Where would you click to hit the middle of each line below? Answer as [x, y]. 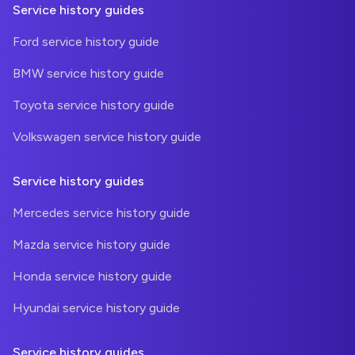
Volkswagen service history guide [107, 137]
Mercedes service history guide [101, 213]
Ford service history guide [86, 42]
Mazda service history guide [92, 245]
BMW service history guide [88, 74]
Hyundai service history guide [96, 308]
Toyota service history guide [94, 105]
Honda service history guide [92, 277]
